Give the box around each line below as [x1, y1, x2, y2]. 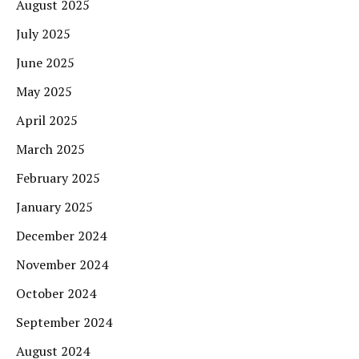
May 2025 [16, 83, 72, 101]
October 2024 [16, 284, 96, 303]
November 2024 [16, 256, 108, 274]
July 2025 [16, 25, 71, 43]
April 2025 [16, 111, 78, 130]
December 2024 [16, 227, 107, 245]
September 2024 [16, 313, 112, 332]
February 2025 [16, 169, 100, 188]
